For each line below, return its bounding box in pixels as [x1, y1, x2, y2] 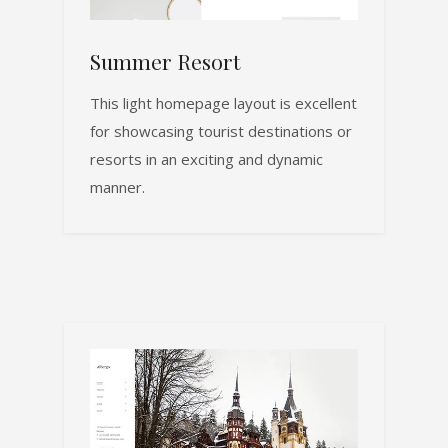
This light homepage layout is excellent [90, 93, 357, 114]
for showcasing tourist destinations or [90, 121, 352, 142]
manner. [90, 177, 145, 198]
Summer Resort [90, 47, 240, 76]
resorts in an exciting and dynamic [90, 149, 323, 170]
